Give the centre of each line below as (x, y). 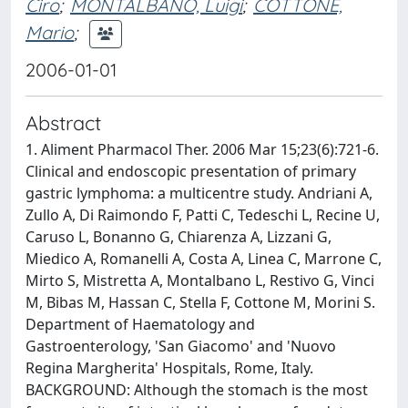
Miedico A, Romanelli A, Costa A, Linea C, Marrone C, (204, 259)
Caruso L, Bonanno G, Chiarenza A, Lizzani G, (178, 237)
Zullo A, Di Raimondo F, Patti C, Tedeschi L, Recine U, (203, 215)
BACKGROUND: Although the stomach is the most (197, 390)
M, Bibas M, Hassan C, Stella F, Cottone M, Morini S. (200, 302)
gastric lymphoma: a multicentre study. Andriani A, (199, 193)
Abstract (63, 122)
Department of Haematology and (140, 324)
